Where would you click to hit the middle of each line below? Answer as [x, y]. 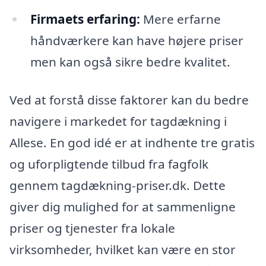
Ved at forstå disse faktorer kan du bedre [129, 100]
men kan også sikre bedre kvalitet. [130, 62]
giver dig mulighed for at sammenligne [123, 207]
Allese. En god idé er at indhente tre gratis [132, 143]
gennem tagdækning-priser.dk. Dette [118, 186]
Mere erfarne [180, 19]
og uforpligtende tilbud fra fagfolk [109, 164]
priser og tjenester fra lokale [92, 228]
